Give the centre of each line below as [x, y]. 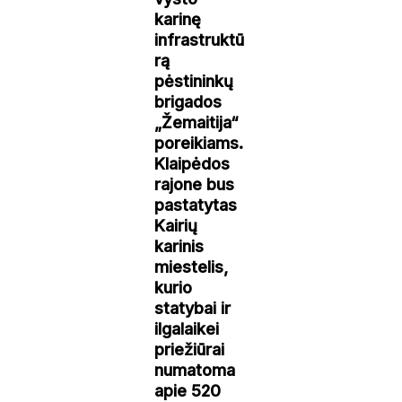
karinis [179, 246]
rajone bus [195, 184]
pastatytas [196, 205]
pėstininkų [194, 81]
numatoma [195, 370]
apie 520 [188, 390]
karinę [178, 19]
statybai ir [193, 308]
